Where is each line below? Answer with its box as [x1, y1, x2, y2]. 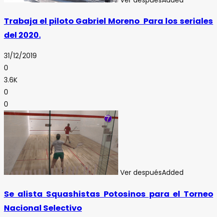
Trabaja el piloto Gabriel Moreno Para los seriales [4, 15, 213, 27]
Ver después [120, 168, 162, 178]
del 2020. [4, 29, 41, 41]
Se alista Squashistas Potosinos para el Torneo [4, 188, 213, 200]
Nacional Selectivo [4, 202, 82, 214]
